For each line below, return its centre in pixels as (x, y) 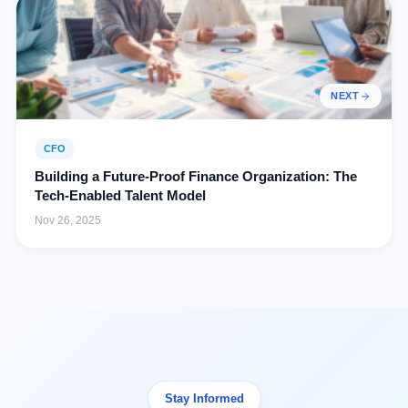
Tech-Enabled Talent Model (120, 195)
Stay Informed (204, 398)
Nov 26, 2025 (67, 220)
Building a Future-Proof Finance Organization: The (195, 176)
